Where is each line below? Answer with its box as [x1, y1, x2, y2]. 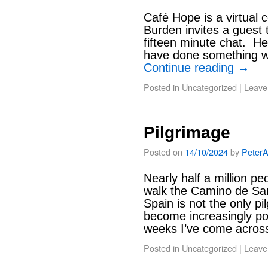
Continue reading [144, 61, 237, 74]
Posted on [144, 145, 182, 158]
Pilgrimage [144, 123, 230, 142]
